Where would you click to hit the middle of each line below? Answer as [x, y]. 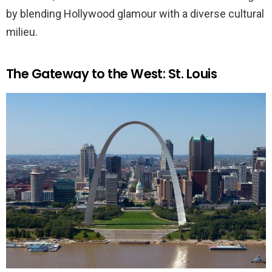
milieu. [22, 32]
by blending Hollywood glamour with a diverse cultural [135, 14]
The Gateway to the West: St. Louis [112, 74]
